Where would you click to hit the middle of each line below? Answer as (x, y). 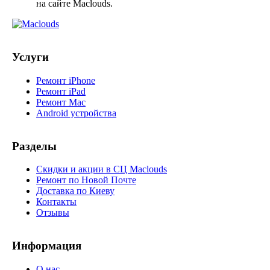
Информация (47, 245)
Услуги (30, 57)
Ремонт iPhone (66, 80)
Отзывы (53, 213)
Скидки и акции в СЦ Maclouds (102, 169)
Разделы (34, 146)
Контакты (56, 202)
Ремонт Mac (61, 102)
